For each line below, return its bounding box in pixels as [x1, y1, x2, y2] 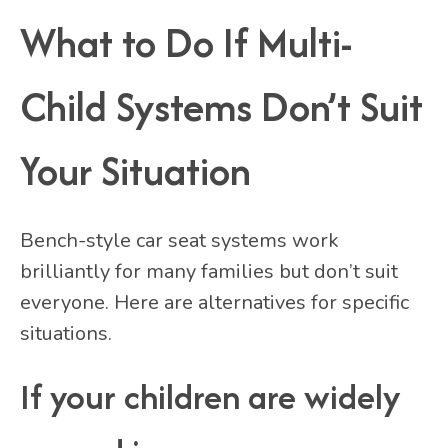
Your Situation [20, 142, 251, 200]
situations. [20, 319, 112, 347]
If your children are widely [20, 371, 400, 421]
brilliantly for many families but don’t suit [20, 257, 398, 285]
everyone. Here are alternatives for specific [20, 288, 409, 316]
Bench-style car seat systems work [20, 226, 339, 254]
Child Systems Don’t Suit [20, 78, 423, 136]
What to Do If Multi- [20, 14, 352, 72]
